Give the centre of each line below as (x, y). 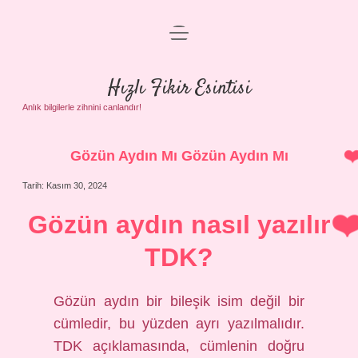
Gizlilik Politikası (179, 74)
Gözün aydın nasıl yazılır (179, 224)
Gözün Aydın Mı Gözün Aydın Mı (179, 155)
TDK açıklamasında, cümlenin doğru (179, 346)
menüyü (189, 31)
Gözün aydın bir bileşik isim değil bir (179, 301)
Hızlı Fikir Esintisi (179, 88)
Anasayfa (179, 41)
